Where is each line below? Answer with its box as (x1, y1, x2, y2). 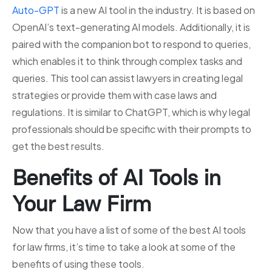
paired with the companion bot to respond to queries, (12, 38, 251, 51)
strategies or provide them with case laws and (12, 89, 217, 102)
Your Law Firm (12, 191, 152, 217)
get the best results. (12, 140, 106, 153)
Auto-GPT (12, 4, 59, 17)
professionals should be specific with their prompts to (12, 123, 251, 136)
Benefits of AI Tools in (12, 165, 220, 191)
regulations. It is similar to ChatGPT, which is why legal (12, 106, 250, 119)
